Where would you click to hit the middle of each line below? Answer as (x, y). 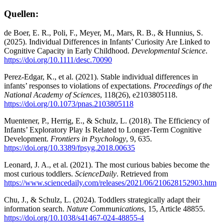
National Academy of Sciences (52, 95)
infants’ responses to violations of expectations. (79, 86)
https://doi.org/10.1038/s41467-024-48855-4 (74, 218)
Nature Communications (105, 209)
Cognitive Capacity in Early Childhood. (68, 51)
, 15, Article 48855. (174, 209)
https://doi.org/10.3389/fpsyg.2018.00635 (69, 148)
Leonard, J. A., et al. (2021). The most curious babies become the (107, 165)
